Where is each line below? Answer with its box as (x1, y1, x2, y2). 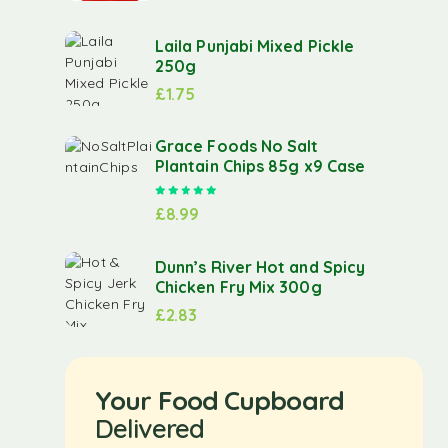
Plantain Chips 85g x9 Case (155, 156, 366, 176)
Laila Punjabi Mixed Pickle (155, 35, 355, 56)
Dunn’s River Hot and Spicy (155, 256, 366, 277)
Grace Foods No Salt (155, 136, 319, 156)
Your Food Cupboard (95, 384, 344, 417)
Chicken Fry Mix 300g (155, 276, 322, 297)
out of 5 (278, 182, 325, 198)
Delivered (95, 412, 204, 445)
